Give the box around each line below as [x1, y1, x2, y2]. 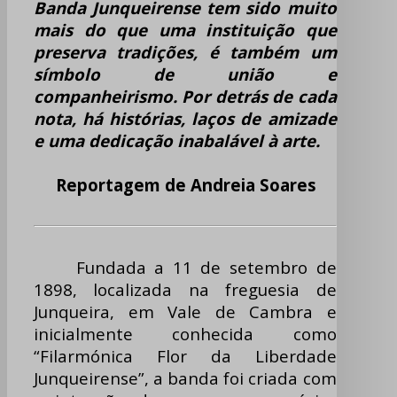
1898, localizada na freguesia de [34, 278, 337, 301]
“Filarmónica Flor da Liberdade [34, 345, 337, 368]
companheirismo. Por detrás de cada [34, 85, 337, 108]
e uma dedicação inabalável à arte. [34, 129, 320, 152]
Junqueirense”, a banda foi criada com [34, 367, 337, 390]
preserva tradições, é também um [34, 41, 337, 64]
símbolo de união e [34, 63, 337, 86]
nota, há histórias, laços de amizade [34, 107, 337, 130]
